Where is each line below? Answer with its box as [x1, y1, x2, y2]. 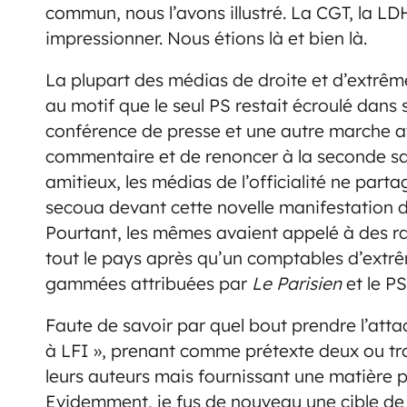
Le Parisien [252, 273, 342, 295]
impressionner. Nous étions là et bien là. [45, 27, 367, 50]
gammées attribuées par [45, 273, 252, 295]
